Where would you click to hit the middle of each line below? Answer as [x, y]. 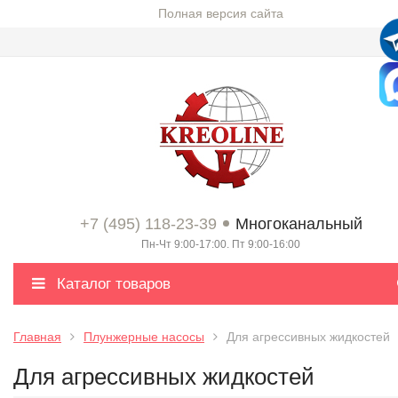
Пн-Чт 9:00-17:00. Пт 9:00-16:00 [221, 244]
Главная [37, 337]
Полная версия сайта [221, 13]
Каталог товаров [111, 284]
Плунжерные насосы [144, 337]
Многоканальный [298, 224]
